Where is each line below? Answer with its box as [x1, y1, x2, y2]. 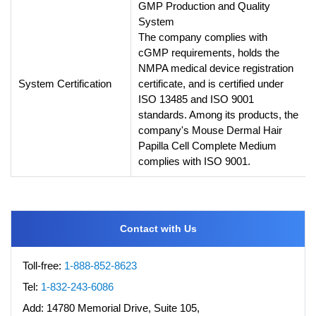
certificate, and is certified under [138, 77, 284, 90]
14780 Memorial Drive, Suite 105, [47, 301, 200, 314]
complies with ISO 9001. [138, 154, 250, 167]
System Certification [18, 77, 111, 90]
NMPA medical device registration [138, 61, 293, 74]
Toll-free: [23, 259, 64, 272]
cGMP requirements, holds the [138, 46, 279, 59]
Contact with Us [119, 222, 197, 234]
